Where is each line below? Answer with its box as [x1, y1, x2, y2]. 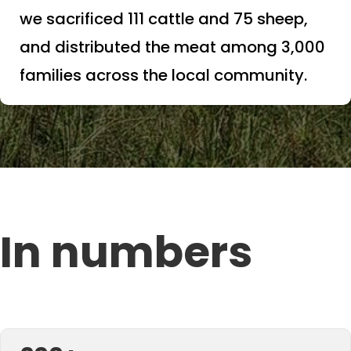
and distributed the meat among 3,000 [20, 35, 325, 58]
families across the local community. [20, 63, 307, 86]
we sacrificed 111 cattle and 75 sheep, [20, 7, 308, 30]
